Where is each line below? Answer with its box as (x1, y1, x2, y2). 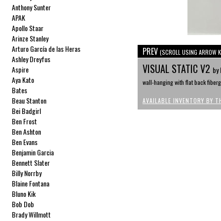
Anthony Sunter (12, 2, 51, 12)
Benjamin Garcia (12, 147, 54, 157)
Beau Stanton (12, 95, 47, 106)
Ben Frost (12, 116, 37, 126)
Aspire (12, 64, 29, 74)
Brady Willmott (12, 209, 51, 220)
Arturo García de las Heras (12, 43, 81, 54)
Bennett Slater (12, 157, 50, 168)
